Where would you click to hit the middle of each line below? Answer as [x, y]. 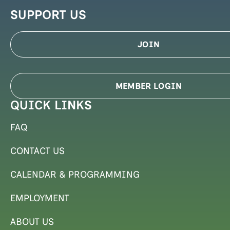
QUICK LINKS [51, 105]
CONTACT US [37, 151]
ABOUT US [32, 222]
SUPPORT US [48, 14]
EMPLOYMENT [40, 198]
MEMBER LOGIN [149, 86]
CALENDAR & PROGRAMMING [75, 174]
